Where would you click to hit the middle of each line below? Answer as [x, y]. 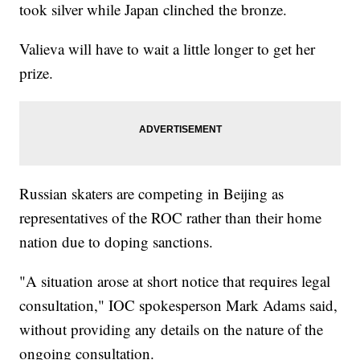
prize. [37, 73]
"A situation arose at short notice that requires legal [175, 281]
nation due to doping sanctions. [117, 242]
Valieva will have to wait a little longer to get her [168, 49]
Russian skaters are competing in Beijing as [152, 194]
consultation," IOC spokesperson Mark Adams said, [179, 305]
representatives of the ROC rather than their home [171, 218]
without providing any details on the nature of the [172, 329]
